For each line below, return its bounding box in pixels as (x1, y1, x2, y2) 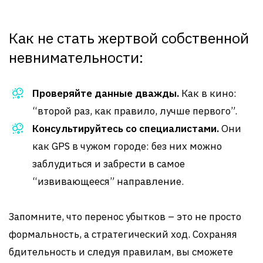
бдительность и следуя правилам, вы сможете (9, 245, 233, 258)
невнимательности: (9, 48, 143, 67)
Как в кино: (179, 87, 237, 100)
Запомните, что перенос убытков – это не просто (9, 210, 241, 223)
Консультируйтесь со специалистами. (32, 122, 219, 135)
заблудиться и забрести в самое (32, 157, 185, 170)
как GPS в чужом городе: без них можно (32, 140, 222, 153)
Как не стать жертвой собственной (9, 28, 249, 48)
